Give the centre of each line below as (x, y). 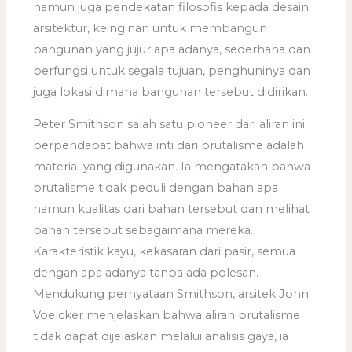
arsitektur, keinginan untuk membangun (150, 28)
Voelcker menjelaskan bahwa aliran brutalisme (167, 315)
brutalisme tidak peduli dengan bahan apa (156, 188)
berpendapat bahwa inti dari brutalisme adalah (169, 146)
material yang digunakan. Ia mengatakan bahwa (172, 167)
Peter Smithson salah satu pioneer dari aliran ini (169, 125)
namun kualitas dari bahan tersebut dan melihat (172, 209)
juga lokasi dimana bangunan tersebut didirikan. (171, 92)
